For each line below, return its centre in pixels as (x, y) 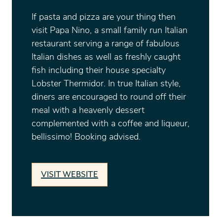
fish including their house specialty (99, 71)
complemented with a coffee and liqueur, (110, 124)
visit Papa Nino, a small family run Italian (110, 31)
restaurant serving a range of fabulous (106, 44)
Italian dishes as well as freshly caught (106, 57)
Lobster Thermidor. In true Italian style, (106, 84)
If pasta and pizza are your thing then (104, 18)
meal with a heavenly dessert (88, 111)
